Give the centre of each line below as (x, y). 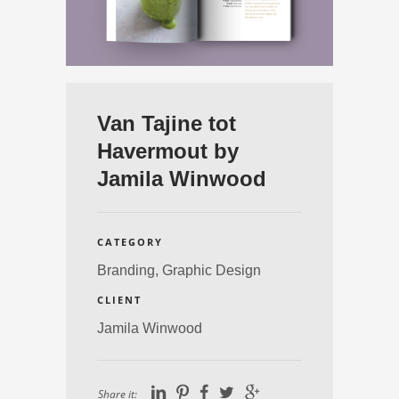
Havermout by (168, 151)
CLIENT (119, 300)
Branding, (130, 270)
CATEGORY (130, 242)
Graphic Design (212, 270)
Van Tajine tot (167, 123)
